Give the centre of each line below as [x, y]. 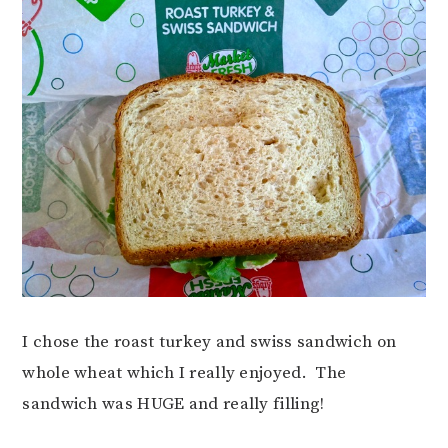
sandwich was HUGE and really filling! [173, 404]
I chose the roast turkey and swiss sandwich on [209, 342]
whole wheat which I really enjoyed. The [184, 373]
